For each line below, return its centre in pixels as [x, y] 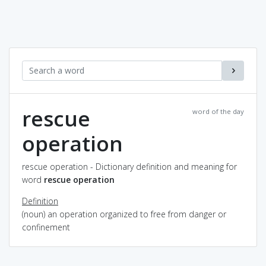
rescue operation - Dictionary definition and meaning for [129, 166]
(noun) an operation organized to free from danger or [124, 214]
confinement [46, 227]
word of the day [218, 111]
